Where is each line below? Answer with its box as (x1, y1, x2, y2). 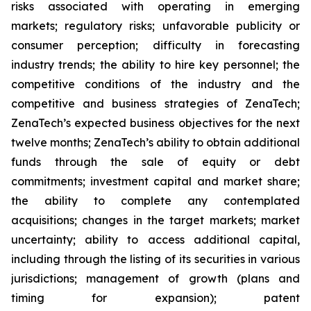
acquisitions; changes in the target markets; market (11, 213, 300, 227)
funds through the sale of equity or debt (11, 155, 300, 169)
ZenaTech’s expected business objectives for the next (11, 116, 300, 130)
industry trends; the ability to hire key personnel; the (11, 58, 300, 72)
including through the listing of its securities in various (11, 252, 300, 266)
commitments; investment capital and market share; (11, 174, 300, 188)
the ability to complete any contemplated (11, 194, 300, 208)
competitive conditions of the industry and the (11, 77, 300, 91)
